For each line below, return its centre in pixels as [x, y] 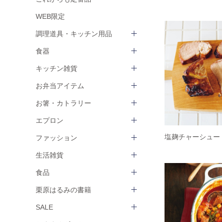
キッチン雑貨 [56, 68]
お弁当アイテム [60, 86]
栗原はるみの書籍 [63, 190]
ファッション [56, 138]
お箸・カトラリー [63, 103]
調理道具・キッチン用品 [74, 34]
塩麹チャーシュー [192, 137]
